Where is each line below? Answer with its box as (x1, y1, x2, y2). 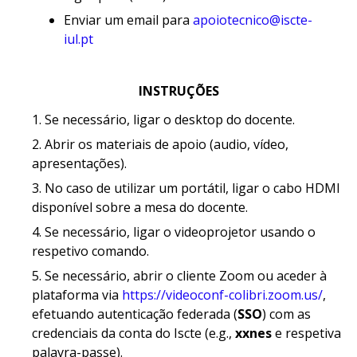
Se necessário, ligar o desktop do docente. (45, 110, 295, 128)
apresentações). (32, 154, 127, 172)
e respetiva (272, 324, 341, 342)
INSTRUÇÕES (138, 81, 219, 100)
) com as (262, 304, 311, 323)
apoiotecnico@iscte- (193, 10, 312, 29)
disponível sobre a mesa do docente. (32, 198, 248, 216)
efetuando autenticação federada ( (32, 304, 237, 323)
